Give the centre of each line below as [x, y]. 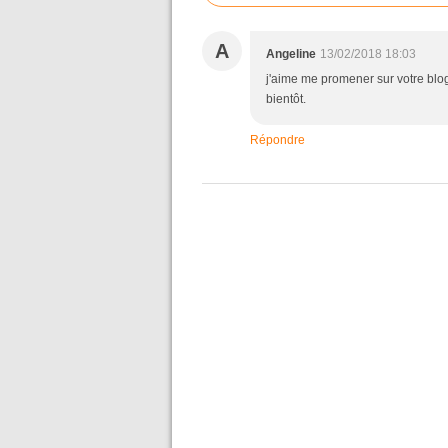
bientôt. [286, 99]
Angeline [291, 54]
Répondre [277, 140]
